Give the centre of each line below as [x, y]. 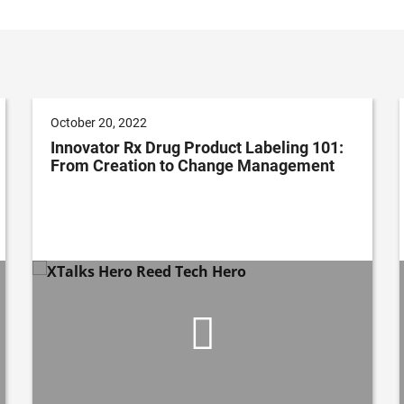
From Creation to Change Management [193, 166]
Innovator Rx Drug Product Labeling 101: [197, 148]
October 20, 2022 [99, 123]
